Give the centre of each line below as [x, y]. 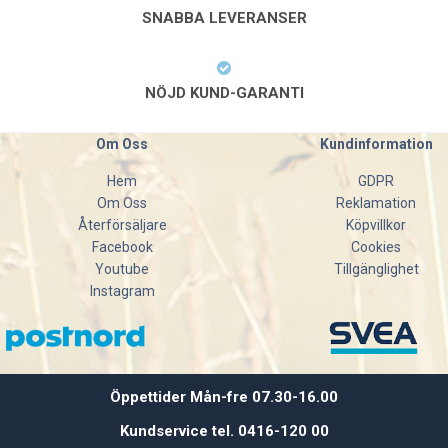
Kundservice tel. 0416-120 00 [224, 431]
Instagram [122, 291]
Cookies [376, 247]
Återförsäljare [122, 225]
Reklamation [376, 203]
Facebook [122, 247]
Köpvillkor [376, 225]
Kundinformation [376, 144]
